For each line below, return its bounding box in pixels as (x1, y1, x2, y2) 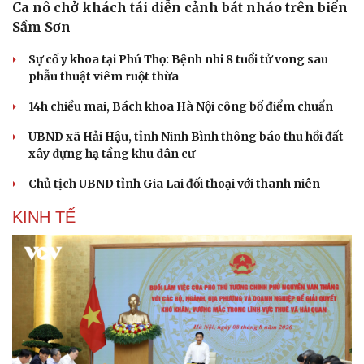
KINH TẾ (12, 207, 76, 226)
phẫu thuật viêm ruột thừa (28, 68, 179, 84)
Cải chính (12, 236, 65, 249)
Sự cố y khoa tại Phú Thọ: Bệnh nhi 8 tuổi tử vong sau (28, 51, 328, 67)
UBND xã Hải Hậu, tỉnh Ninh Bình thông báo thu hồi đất (28, 128, 344, 144)
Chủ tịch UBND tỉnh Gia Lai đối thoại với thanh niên (28, 175, 320, 191)
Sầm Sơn (12, 18, 71, 35)
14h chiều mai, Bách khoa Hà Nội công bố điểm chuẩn (28, 98, 333, 114)
